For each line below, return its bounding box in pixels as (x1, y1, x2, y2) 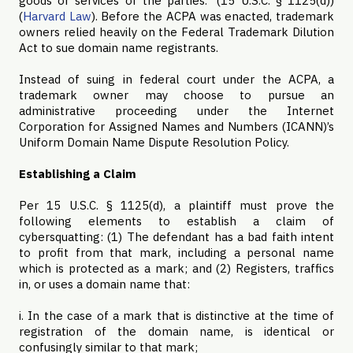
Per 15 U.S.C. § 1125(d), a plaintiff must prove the (19, 198, 334, 213)
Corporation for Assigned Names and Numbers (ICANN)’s (19, 119, 334, 134)
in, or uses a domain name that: (19, 277, 190, 292)
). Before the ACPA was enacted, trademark (91, 9, 335, 24)
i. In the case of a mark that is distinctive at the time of (19, 308, 334, 323)
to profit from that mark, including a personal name (19, 245, 334, 260)
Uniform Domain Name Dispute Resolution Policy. (19, 135, 289, 150)
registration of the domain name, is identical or (19, 324, 334, 339)
